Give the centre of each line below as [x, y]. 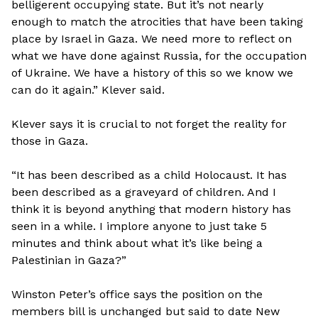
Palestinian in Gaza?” [69, 261]
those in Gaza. [50, 141]
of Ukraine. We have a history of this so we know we [152, 73]
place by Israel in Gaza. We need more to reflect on [152, 39]
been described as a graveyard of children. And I [144, 192]
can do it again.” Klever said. [88, 90]
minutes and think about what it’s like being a [137, 243]
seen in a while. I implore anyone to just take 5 [139, 226]
